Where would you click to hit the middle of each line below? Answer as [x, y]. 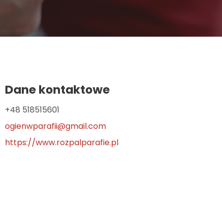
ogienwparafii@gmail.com [55, 126]
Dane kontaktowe [57, 89]
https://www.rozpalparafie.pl [62, 142]
